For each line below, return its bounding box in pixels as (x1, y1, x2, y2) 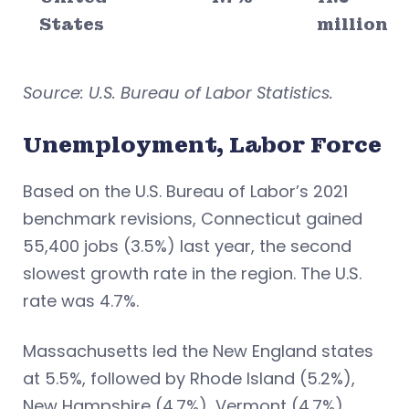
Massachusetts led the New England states (23, 339, 373, 362)
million (317, 13, 388, 35)
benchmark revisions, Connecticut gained (23, 206, 362, 230)
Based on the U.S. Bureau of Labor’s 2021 (23, 179, 348, 203)
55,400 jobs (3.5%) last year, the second (23, 234, 351, 257)
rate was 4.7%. (23, 288, 139, 312)
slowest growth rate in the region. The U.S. (23, 261, 362, 285)
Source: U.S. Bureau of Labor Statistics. (23, 80, 333, 104)
